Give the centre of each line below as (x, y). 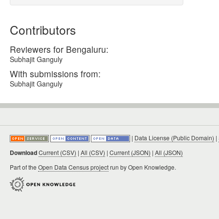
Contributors (43, 30)
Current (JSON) (130, 152)
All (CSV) (93, 152)
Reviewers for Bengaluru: (59, 49)
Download (23, 153)
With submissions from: (55, 74)
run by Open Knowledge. (142, 167)
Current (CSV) (57, 152)
